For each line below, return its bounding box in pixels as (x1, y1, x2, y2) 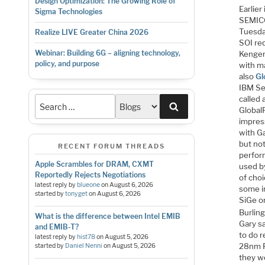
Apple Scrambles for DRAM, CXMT (34, 159, 154, 169)
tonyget (64, 189, 88, 198)
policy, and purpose (34, 59, 99, 69)
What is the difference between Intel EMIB (34, 211, 180, 221)
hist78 (76, 232, 95, 241)
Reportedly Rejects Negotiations (34, 170, 146, 179)
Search (178, 100, 211, 112)
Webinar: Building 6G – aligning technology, (34, 49, 180, 58)
